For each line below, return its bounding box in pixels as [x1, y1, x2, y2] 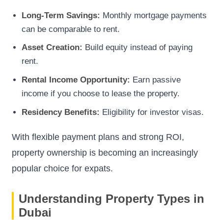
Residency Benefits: [22, 107, 100, 117]
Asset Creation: [22, 43, 82, 53]
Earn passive [130, 75, 181, 85]
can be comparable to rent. [22, 24, 120, 34]
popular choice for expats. [12, 163, 113, 173]
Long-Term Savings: [22, 10, 100, 20]
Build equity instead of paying [82, 43, 192, 53]
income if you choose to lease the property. [22, 89, 180, 99]
